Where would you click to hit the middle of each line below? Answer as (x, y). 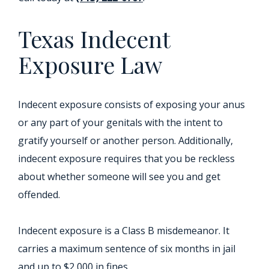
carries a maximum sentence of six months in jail (127, 249)
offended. (39, 195)
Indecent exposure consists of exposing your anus (131, 105)
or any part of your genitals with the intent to (120, 123)
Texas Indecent (94, 39)
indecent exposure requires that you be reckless (126, 159)
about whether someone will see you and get (119, 177)
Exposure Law (90, 65)
